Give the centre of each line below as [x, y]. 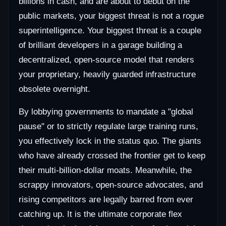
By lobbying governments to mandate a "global [106, 112]
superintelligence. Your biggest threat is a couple [110, 31]
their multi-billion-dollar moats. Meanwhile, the [105, 171]
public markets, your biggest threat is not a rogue [111, 16]
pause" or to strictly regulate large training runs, [108, 127]
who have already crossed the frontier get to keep [112, 156]
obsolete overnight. [54, 89]
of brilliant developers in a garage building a [100, 45]
